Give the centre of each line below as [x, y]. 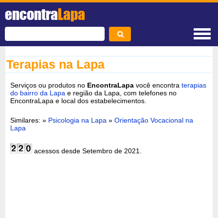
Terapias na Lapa [56, 64]
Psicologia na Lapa [78, 120]
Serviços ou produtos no [49, 85]
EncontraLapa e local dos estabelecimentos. [79, 100]
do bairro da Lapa [38, 93]
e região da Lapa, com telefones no [121, 93]
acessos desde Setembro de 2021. [87, 151]
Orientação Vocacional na [154, 120]
